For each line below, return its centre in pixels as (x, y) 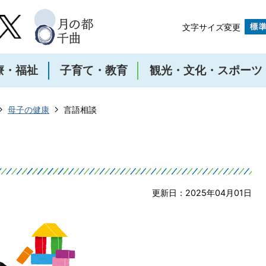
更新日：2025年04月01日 (202, 193)
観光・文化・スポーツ (206, 70)
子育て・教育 (94, 70)
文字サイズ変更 (211, 27)
